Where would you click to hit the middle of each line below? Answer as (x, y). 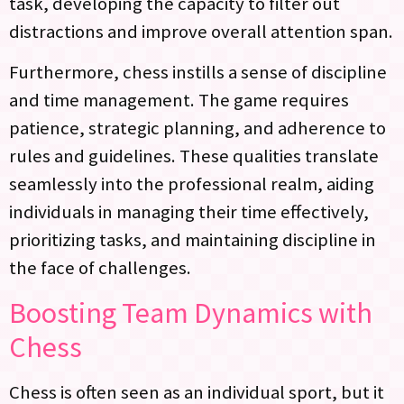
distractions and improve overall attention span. (201, 31)
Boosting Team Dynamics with (191, 312)
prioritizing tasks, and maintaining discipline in (193, 240)
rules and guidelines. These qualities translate (194, 156)
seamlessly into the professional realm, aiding (192, 184)
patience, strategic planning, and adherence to (197, 129)
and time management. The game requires (179, 101)
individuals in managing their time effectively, (189, 212)
